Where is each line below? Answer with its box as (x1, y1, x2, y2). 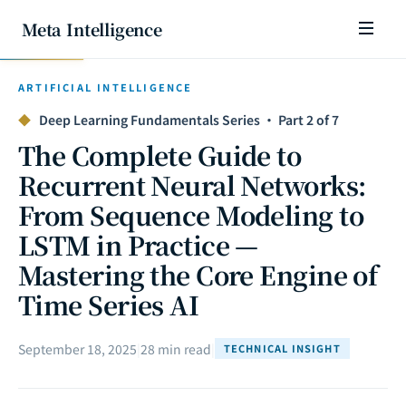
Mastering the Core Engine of (18, 256, 378, 293)
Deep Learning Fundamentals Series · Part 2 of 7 (36, 111, 339, 129)
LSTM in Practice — (18, 227, 258, 263)
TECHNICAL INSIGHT (224, 341, 341, 355)
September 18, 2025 (18, 339, 137, 358)
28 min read (140, 339, 211, 358)
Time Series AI (18, 286, 199, 323)
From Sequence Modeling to (18, 197, 364, 233)
